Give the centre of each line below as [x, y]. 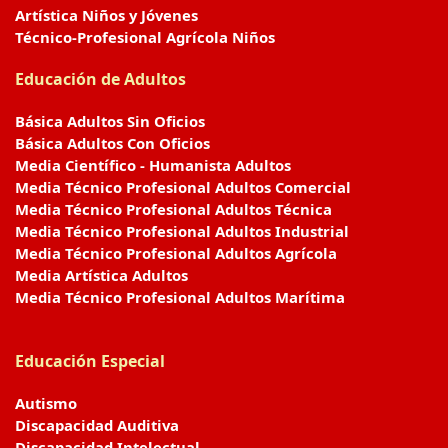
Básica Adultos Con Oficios [112, 143]
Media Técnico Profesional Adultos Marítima [180, 297]
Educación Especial [90, 361]
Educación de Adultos [100, 79]
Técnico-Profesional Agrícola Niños [145, 37]
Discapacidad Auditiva [97, 425]
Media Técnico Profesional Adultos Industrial [182, 231]
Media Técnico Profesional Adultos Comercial [183, 187]
